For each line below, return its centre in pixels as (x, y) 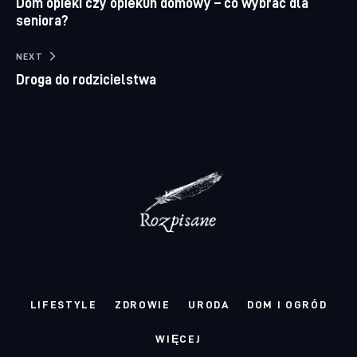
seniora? (43, 20)
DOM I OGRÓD (287, 304)
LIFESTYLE (63, 304)
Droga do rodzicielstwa (86, 79)
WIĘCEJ (178, 339)
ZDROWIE (143, 304)
